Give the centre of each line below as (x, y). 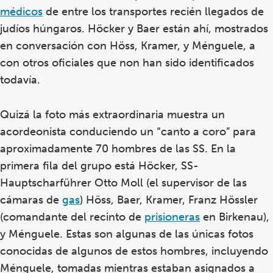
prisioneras (172, 217)
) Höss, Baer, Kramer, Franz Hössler (169, 200)
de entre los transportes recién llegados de (153, 11)
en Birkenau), (235, 217)
